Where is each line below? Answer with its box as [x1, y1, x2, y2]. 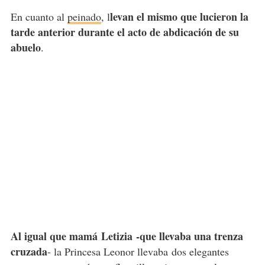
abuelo [10, 39, 41, 55]
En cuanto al [10, 9, 67, 24]
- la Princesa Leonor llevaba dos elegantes [47, 244, 229, 258]
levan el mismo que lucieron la [109, 8, 248, 24]
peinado [67, 9, 101, 24]
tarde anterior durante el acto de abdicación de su [10, 24, 239, 40]
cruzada [10, 243, 47, 259]
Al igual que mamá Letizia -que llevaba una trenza [10, 228, 243, 244]
